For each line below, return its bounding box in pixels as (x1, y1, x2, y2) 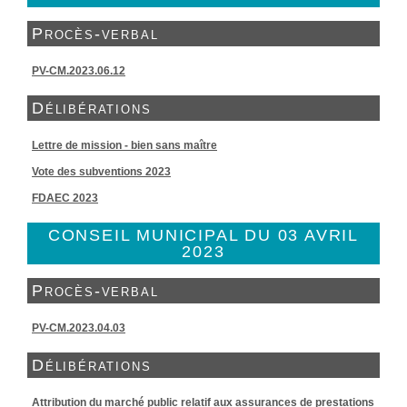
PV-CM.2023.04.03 (32, 322, 125, 334)
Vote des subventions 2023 (32, 165, 171, 178)
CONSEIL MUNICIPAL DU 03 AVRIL (47, 226, 360, 244)
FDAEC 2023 (32, 192, 98, 204)
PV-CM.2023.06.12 (32, 65, 125, 77)
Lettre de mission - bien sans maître (32, 139, 217, 152)
